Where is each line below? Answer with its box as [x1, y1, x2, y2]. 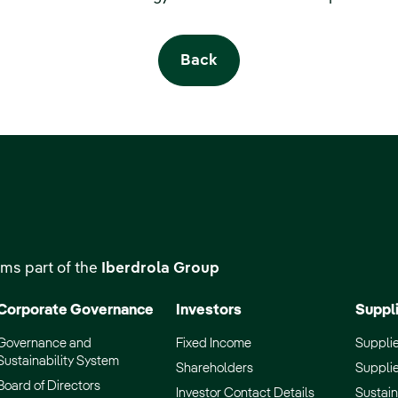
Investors [176, 303, 242, 319]
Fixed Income [176, 337, 251, 351]
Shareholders [176, 362, 253, 376]
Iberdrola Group [101, 260, 219, 276]
